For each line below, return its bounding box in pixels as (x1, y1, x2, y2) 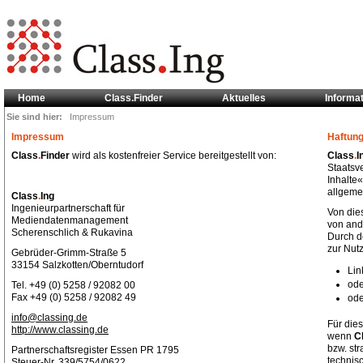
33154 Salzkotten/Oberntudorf (11, 259, 143, 271)
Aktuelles (222, 92, 266, 104)
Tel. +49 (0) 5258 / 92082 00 (11, 280, 135, 291)
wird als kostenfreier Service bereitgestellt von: (70, 150, 276, 161)
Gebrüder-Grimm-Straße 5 (11, 247, 126, 258)
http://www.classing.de (11, 324, 109, 335)
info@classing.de (11, 312, 88, 323)
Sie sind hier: (6, 112, 70, 122)
